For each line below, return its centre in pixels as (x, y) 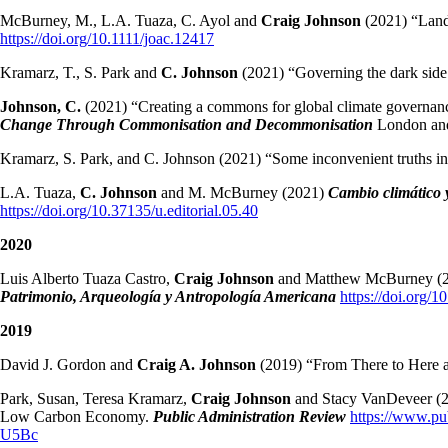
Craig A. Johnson (196, 365)
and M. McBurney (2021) (242, 193)
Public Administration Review (249, 417)
